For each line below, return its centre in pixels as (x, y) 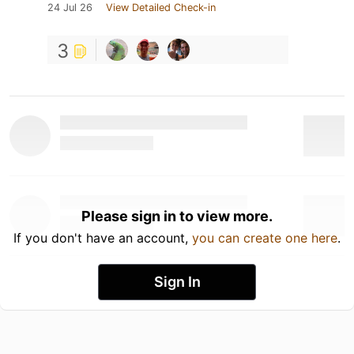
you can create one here (265, 237)
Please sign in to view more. (177, 216)
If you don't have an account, (103, 237)
